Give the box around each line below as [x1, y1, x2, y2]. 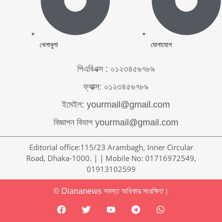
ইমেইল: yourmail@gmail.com [62, 99, 170, 110]
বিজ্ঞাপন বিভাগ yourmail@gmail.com [54, 117, 178, 127]
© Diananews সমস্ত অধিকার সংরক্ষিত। [53, 186, 169, 195]
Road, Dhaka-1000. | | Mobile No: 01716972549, [26, 153, 196, 163]
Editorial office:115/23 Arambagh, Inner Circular [29, 142, 193, 152]
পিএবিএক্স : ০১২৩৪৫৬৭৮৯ [77, 63, 155, 74]
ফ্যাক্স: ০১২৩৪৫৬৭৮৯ [83, 81, 149, 92]
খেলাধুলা [40, 40, 58, 49]
